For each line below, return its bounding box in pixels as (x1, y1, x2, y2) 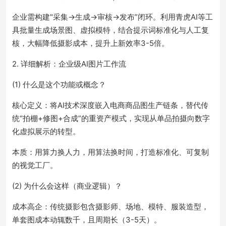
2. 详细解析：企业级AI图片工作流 (12, 59, 126, 69)
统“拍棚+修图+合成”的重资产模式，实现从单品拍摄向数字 (12, 114, 210, 123)
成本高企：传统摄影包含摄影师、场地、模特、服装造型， (12, 202, 209, 211)
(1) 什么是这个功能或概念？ (12, 80, 106, 89)
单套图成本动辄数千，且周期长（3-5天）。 (12, 215, 161, 224)
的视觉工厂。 (12, 160, 58, 170)
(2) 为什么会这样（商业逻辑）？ (12, 181, 122, 191)
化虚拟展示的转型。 (12, 127, 80, 136)
